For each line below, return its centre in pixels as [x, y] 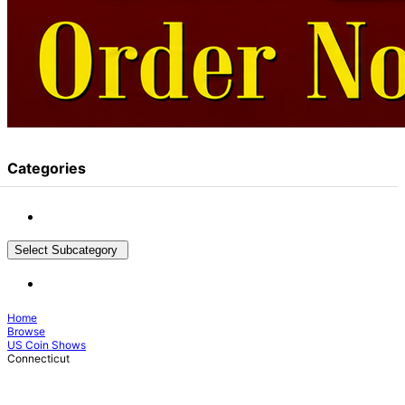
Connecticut [38, 358]
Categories [47, 169]
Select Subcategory [68, 250]
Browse [26, 331]
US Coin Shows [47, 344]
